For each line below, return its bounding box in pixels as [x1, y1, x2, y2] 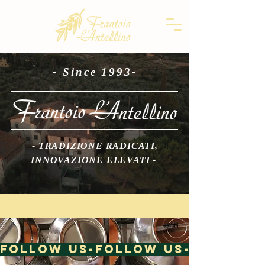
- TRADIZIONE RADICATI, [32, 141, 158, 151]
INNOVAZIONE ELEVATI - [31, 155, 159, 165]
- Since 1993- [53, 66, 137, 78]
